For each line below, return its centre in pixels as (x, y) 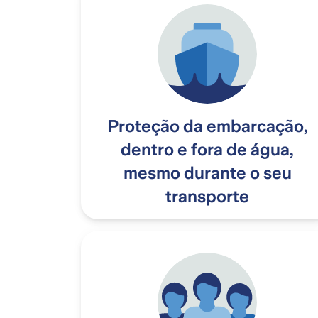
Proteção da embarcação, (207, 127)
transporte (207, 197)
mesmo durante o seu (207, 174)
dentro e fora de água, (207, 150)
